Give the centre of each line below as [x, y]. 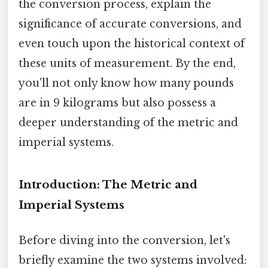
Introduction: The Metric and [108, 184]
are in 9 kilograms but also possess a [117, 103]
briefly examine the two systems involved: [133, 260]
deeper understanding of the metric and [128, 122]
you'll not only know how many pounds [126, 83]
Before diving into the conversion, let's [124, 240]
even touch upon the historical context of [132, 43]
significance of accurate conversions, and [130, 24]
